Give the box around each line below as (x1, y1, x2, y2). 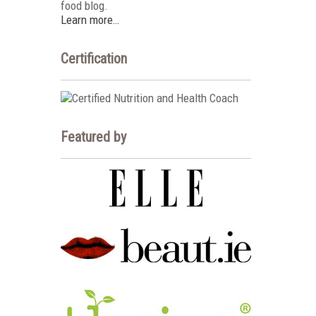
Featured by (61, 128, 126, 145)
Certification (61, 50, 127, 67)
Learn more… (61, 13, 119, 27)
